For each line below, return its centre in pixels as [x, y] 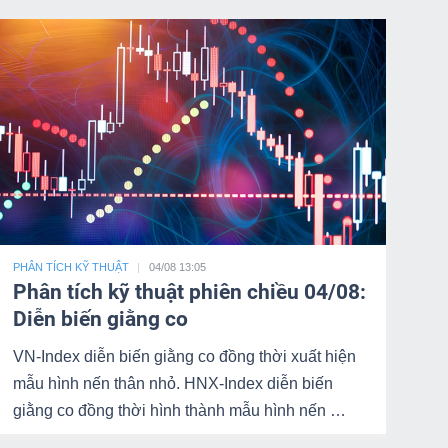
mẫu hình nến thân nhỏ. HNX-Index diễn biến [172, 383]
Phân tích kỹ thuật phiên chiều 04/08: [189, 292]
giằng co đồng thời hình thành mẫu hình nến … [179, 410]
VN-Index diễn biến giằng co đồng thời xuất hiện [184, 356]
